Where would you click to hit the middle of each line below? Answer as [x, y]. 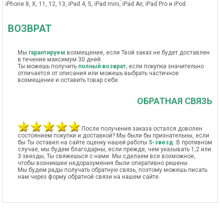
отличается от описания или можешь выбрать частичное [98, 73]
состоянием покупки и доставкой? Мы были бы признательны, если [113, 136]
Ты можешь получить [48, 66]
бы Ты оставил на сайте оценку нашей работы [83, 142]
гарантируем [47, 53]
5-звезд [161, 142]
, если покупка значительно [165, 66]
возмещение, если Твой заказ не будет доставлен [137, 53]
